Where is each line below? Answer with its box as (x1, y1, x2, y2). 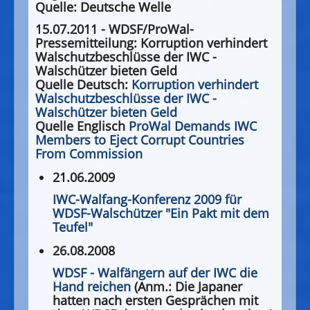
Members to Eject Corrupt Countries (35, 131, 244, 149)
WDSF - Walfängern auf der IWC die (53, 264, 257, 282)
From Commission (35, 145, 143, 163)
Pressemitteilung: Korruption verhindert (35, 35, 267, 52)
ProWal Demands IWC (129, 118, 257, 135)
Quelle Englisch (35, 118, 125, 135)
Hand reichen (53, 278, 131, 295)
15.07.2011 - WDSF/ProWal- (35, 21, 194, 38)
